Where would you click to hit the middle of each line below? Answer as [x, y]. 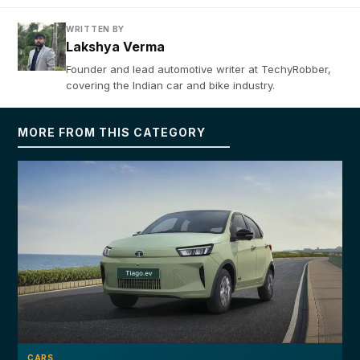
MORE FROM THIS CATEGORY [112, 132]
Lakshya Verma [115, 47]
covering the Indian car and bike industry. [170, 85]
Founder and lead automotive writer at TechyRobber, [198, 69]
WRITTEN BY [95, 29]
